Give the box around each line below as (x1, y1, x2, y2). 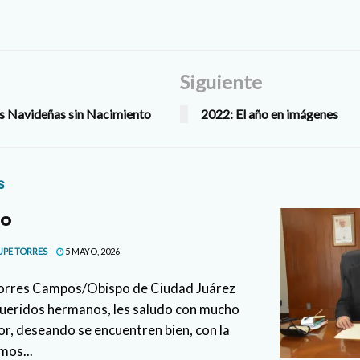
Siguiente (180, 70, 262, 94)
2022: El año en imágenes (201, 106, 338, 122)
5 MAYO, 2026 (63, 246, 120, 257)
